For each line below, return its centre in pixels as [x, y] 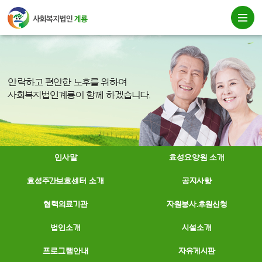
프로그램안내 [65, 251]
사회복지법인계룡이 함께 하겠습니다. [79, 95]
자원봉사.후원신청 [196, 205]
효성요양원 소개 [196, 158]
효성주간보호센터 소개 [65, 181]
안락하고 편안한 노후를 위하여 [67, 82]
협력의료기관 [65, 205]
